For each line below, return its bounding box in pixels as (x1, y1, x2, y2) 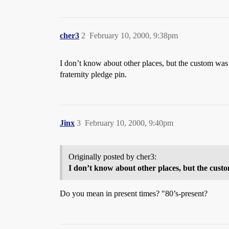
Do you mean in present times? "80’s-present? (60, 189, 208, 198)
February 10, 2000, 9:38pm (89, 31, 178, 40)
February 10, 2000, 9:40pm (85, 119, 173, 127)
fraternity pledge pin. (60, 70, 127, 79)
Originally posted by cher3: (68, 152, 156, 161)
